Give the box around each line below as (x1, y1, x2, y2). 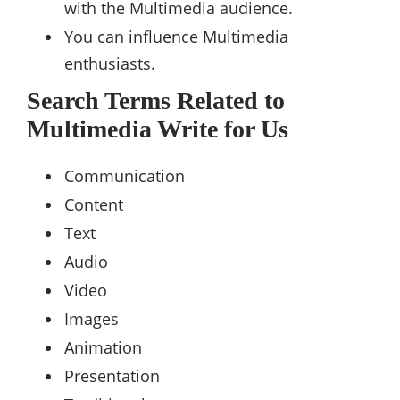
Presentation (64, 365, 160, 387)
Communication (64, 165, 185, 187)
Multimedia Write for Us (27, 115, 288, 144)
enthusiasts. (64, 53, 155, 75)
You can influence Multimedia (64, 26, 288, 48)
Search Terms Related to (27, 87, 285, 115)
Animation (64, 337, 142, 359)
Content (64, 194, 123, 216)
